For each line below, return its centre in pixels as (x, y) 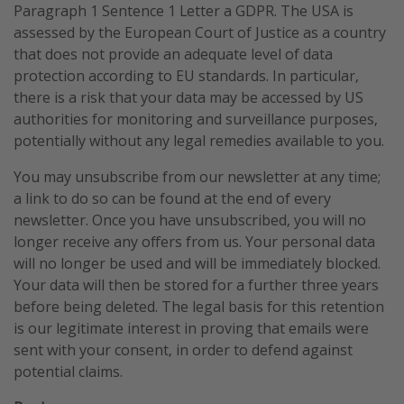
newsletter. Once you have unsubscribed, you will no (190, 220)
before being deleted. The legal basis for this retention (199, 306)
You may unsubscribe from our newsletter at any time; (197, 176)
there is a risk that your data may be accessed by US (188, 97)
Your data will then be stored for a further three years (196, 285)
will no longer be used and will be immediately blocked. (197, 263)
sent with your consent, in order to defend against (183, 349)
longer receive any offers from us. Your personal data (194, 241)
